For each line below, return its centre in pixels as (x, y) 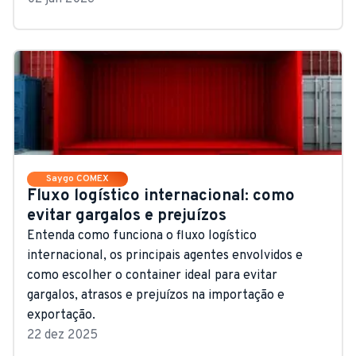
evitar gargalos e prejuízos (127, 216)
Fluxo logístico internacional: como (161, 196)
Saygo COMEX (77, 178)
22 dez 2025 (62, 335)
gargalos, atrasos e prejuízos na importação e (156, 295)
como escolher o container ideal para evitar (152, 275)
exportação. (61, 315)
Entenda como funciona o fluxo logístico (142, 236)
